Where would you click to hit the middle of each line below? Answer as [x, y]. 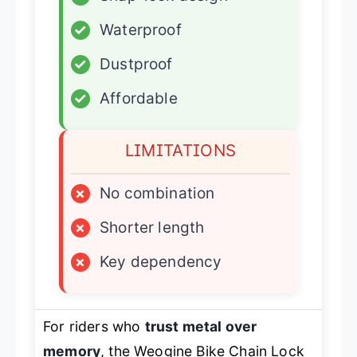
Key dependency [161, 261]
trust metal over [201, 326]
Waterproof [141, 29]
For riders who [94, 326]
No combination [157, 193]
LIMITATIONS [180, 150]
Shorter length [152, 227]
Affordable [139, 98]
